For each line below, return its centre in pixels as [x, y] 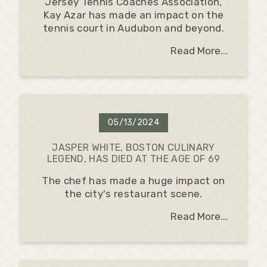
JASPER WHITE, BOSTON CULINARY [133, 148]
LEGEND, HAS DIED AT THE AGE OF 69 [133, 159]
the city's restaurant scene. [133, 194]
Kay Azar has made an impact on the [133, 15]
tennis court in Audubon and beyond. [133, 28]
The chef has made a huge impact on [133, 181]
